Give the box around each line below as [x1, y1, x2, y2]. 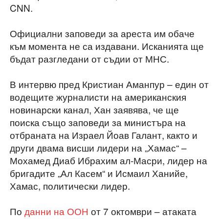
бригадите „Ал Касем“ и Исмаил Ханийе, [10, 166, 188, 179]
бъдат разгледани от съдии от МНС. [10, 51, 169, 65]
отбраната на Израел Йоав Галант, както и [10, 128, 197, 141]
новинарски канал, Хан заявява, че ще [10, 102, 179, 116]
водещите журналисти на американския [10, 89, 186, 103]
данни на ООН [24, 204, 88, 218]
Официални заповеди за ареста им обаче [10, 26, 195, 40]
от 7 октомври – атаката [88, 204, 197, 218]
